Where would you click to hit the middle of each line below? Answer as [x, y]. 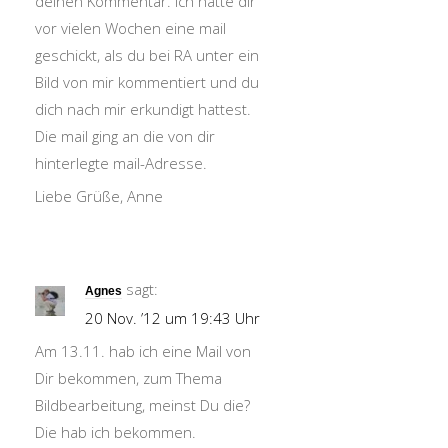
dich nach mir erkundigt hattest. [143, 109]
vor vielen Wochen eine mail [130, 28]
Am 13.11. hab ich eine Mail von [143, 351]
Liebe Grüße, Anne [99, 196]
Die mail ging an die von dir [125, 136]
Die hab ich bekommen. [115, 432]
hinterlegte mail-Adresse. [121, 163]
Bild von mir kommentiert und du [147, 82]
